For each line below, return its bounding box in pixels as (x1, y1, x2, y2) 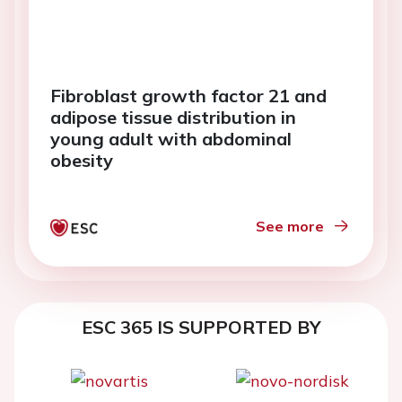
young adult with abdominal (50, 127, 292, 150)
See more (256, 217, 324, 235)
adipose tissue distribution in (50, 106, 296, 128)
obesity (50, 149, 113, 171)
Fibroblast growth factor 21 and (50, 84, 327, 107)
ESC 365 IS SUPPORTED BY (81, 316, 321, 338)
